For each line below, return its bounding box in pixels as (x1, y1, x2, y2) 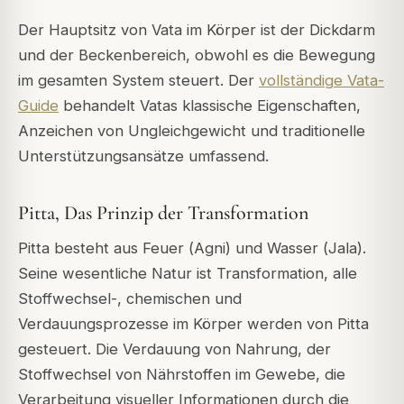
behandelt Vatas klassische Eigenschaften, (59, 96, 361, 115)
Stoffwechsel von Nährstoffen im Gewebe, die (18, 364, 345, 383)
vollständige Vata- (259, 71, 384, 90)
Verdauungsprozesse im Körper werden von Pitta (18, 314, 369, 333)
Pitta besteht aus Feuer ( (18, 238, 194, 257)
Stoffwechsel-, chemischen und (18, 289, 242, 308)
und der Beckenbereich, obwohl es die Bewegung (18, 46, 375, 65)
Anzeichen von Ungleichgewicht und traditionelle (18, 122, 365, 141)
